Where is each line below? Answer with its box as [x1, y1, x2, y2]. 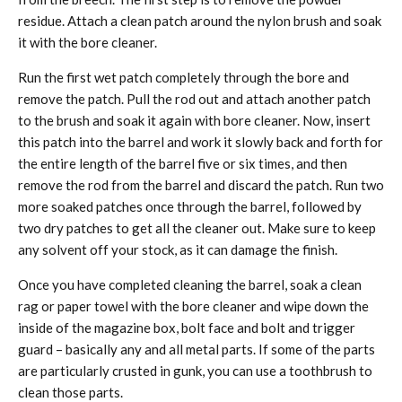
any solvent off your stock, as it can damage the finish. [18, 241, 337, 258]
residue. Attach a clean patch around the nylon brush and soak [18, 13, 381, 30]
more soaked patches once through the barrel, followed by [18, 198, 362, 215]
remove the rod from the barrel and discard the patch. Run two [18, 177, 384, 194]
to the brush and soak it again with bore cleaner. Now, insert [18, 112, 371, 129]
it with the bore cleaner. [18, 34, 157, 51]
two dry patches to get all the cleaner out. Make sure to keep [18, 220, 376, 237]
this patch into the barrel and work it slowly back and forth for [18, 134, 383, 151]
